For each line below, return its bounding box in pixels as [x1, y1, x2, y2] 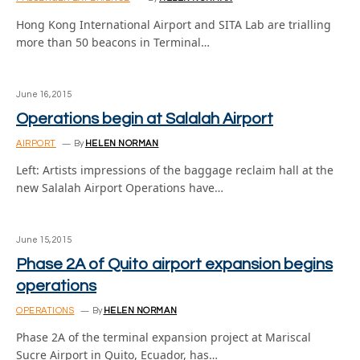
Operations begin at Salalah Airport [16, 111, 273, 127]
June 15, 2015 [16, 235, 72, 244]
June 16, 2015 [16, 90, 72, 99]
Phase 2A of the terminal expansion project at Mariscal [16, 329, 311, 345]
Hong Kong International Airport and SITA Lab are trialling [16, 17, 331, 32]
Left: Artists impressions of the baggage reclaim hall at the [16, 162, 333, 178]
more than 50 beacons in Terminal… [16, 35, 210, 50]
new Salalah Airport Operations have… [16, 180, 223, 195]
